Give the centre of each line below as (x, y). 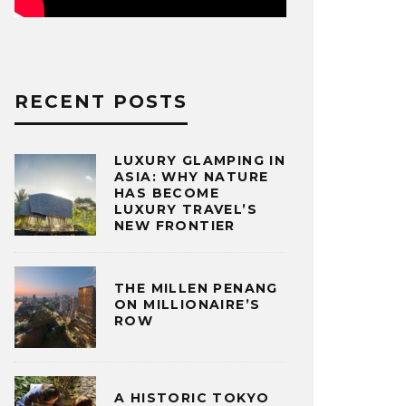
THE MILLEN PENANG (196, 289)
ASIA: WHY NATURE (192, 176)
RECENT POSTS (101, 101)
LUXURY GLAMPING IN (200, 160)
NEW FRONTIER (175, 225)
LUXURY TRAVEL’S (186, 209)
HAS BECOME (167, 193)
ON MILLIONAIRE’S (188, 305)
